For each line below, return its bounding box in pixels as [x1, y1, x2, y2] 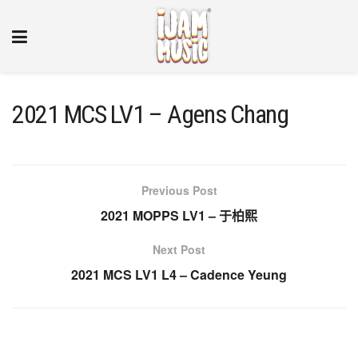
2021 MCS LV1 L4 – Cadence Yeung [71, 265, 287, 284]
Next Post [153, 241, 205, 257]
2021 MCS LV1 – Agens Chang [12, 99, 288, 129]
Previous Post [141, 182, 217, 198]
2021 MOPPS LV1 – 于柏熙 [101, 206, 257, 225]
